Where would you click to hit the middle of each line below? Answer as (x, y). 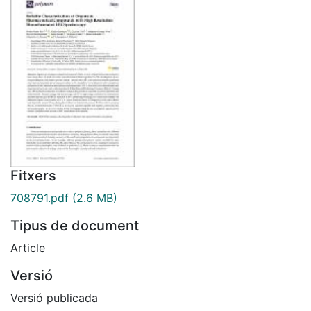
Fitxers (33, 175)
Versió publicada (54, 297)
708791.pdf (40, 197)
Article (28, 247)
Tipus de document (75, 225)
